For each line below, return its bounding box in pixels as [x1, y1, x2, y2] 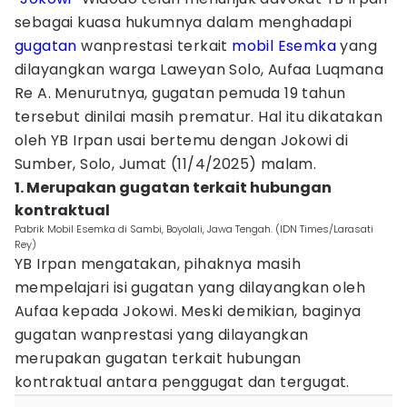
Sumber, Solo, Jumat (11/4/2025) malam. [15, 154, 317, 174]
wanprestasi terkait [76, 35, 233, 56]
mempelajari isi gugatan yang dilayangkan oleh [15, 277, 365, 298]
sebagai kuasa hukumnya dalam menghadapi [15, 12, 352, 33]
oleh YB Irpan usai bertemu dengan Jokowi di [15, 130, 349, 151]
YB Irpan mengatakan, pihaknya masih [15, 253, 301, 274]
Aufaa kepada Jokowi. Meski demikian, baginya [15, 301, 362, 322]
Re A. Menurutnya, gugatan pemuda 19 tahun [15, 83, 346, 104]
